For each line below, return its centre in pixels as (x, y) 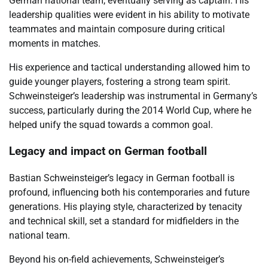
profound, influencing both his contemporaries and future (129, 192)
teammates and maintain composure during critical (117, 29)
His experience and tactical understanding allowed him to (130, 67)
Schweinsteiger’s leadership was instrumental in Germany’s (133, 96)
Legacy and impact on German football (108, 152)
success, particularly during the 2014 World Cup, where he (130, 110)
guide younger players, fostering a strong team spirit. (120, 81)
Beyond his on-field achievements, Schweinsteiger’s (117, 259)
